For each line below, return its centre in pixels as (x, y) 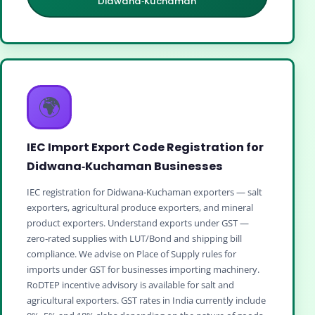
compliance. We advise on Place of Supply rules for (131, 254)
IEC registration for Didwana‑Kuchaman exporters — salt (144, 192)
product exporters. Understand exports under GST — (138, 223)
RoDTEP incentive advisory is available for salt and (130, 285)
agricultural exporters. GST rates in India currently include (146, 301)
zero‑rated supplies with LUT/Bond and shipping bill (134, 239)
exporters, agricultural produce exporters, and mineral (140, 208)
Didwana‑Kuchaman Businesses (125, 167)
